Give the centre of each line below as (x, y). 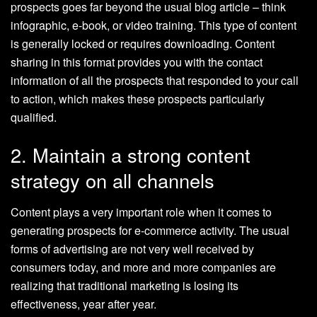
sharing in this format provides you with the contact (137, 62)
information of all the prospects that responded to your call (155, 80)
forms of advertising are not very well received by (132, 249)
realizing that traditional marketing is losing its (125, 286)
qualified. (34, 117)
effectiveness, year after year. (83, 304)
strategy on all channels (113, 180)
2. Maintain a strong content (131, 155)
